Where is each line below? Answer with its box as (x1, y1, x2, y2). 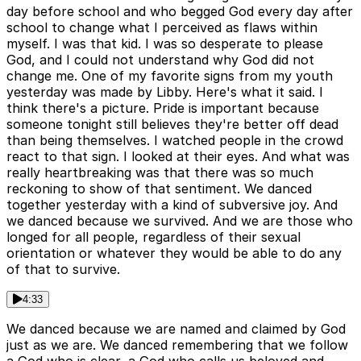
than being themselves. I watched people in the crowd (6, 131, 343, 148)
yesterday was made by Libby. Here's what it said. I (6, 83, 323, 100)
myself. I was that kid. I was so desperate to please (6, 35, 323, 52)
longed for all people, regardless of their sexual (6, 228, 301, 245)
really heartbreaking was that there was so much (6, 164, 313, 180)
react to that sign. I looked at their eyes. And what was (6, 147, 350, 164)
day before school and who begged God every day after (6, 2, 353, 19)
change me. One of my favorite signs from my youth (6, 67, 333, 84)
